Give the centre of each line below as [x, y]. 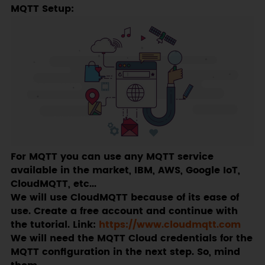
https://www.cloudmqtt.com [169, 225]
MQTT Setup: [42, 9]
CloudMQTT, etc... [53, 185]
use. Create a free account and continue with [124, 212]
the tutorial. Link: [54, 225]
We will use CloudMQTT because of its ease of [125, 198]
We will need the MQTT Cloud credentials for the [131, 239]
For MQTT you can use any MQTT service [112, 157]
